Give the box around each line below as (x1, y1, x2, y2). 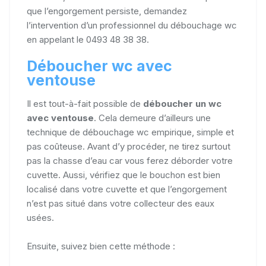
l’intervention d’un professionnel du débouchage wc (27, 19, 237, 31)
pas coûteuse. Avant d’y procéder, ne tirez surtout (27, 140, 230, 152)
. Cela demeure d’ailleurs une (94, 112, 211, 123)
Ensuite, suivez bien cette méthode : (27, 240, 175, 252)
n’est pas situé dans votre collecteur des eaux (27, 197, 214, 209)
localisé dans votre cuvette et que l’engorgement (27, 183, 227, 195)
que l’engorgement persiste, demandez (27, 5, 187, 17)
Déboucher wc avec (27, 56, 172, 75)
